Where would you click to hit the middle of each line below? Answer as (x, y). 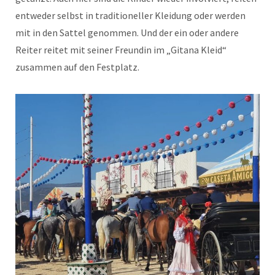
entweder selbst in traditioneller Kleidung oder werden (130, 16)
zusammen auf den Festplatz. (78, 67)
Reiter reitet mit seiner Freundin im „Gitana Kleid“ (121, 50)
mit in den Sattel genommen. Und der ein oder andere (127, 33)
